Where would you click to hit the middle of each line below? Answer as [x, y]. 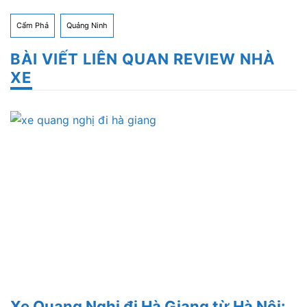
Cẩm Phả [33, 25]
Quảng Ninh [87, 25]
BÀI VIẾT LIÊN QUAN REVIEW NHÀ [143, 59]
